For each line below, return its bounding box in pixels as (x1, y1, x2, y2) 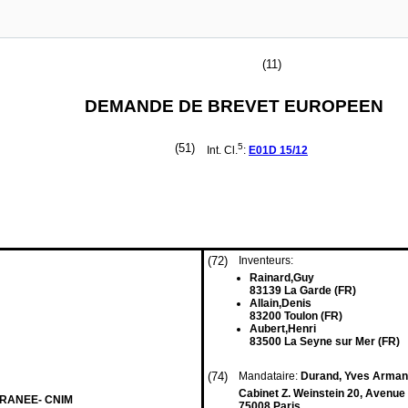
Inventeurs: (239, 254, 293, 267)
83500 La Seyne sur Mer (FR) (250, 335, 400, 348)
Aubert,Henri (250, 322, 316, 335)
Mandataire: (239, 370, 301, 382)
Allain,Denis (250, 297, 311, 310)
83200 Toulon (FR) (250, 310, 342, 322)
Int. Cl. (207, 144, 238, 157)
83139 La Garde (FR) (250, 284, 356, 297)
